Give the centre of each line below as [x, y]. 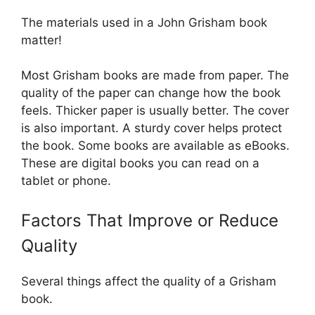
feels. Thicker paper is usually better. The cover [155, 111]
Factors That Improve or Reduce [150, 220]
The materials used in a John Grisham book [144, 22]
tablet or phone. [66, 181]
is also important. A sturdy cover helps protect [152, 128]
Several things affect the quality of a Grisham [149, 281]
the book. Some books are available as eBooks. [155, 146]
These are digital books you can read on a [140, 163]
